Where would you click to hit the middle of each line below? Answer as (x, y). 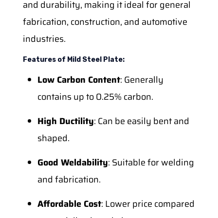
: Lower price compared (148, 204)
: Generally (142, 80)
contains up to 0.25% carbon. (95, 97)
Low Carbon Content (79, 80)
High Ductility (65, 121)
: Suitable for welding (151, 162)
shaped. (53, 138)
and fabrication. (69, 179)
